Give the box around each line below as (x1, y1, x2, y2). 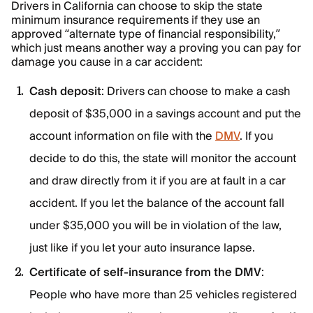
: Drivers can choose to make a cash (101, 82, 290, 101)
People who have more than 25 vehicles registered (29, 285, 297, 305)
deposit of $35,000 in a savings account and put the (29, 104, 301, 124)
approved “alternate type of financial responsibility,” (11, 24, 280, 44)
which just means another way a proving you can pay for (11, 38, 301, 58)
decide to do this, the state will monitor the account (29, 149, 296, 168)
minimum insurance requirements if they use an (11, 10, 260, 30)
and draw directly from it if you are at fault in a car (29, 171, 286, 191)
